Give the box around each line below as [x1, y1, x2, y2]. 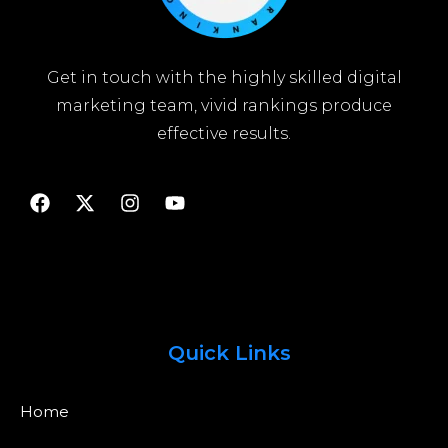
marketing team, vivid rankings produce [56, 96, 392, 116]
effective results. [157, 124, 291, 144]
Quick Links [167, 340, 291, 365]
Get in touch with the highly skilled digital [46, 68, 402, 88]
